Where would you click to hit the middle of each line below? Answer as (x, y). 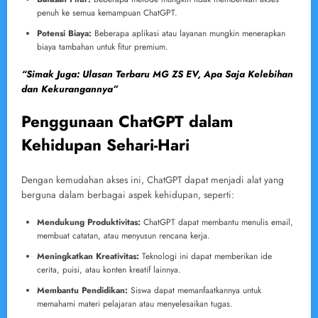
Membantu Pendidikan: (82, 291)
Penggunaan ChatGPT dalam (127, 121)
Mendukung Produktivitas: (89, 223)
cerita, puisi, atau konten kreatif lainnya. (109, 270)
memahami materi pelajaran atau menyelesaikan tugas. (135, 304)
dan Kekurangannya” (70, 89)
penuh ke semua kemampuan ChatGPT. (107, 12)
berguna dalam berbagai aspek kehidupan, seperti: (128, 195)
